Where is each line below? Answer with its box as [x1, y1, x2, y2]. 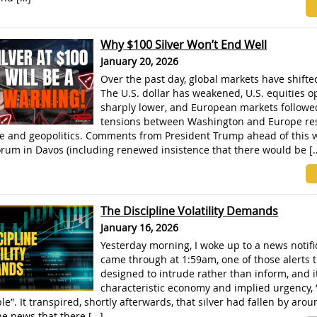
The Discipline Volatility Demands [100, 203, 279, 219]
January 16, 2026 [100, 221, 179, 234]
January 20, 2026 [100, 54, 179, 68]
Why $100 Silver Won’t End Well [100, 37, 267, 52]
